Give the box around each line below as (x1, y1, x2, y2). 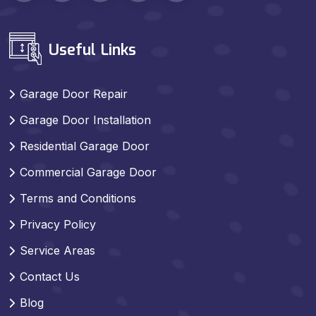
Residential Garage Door (20, 138, 150, 153)
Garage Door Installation (20, 112, 151, 127)
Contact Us (20, 269, 80, 284)
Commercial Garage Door (20, 164, 157, 179)
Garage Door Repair (20, 86, 128, 101)
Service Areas (20, 243, 95, 257)
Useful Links (44, 39, 136, 60)
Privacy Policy (20, 217, 96, 231)
